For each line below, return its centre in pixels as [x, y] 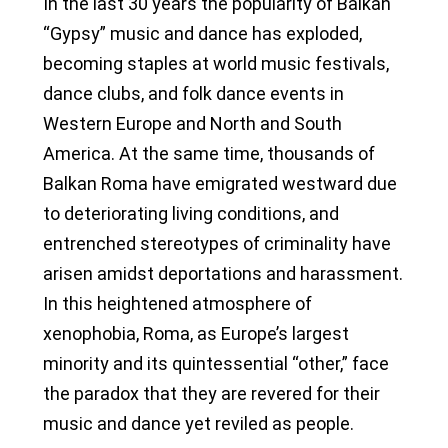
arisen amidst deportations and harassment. [223, 274]
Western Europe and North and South [192, 124]
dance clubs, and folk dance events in [193, 94]
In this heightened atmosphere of [177, 304]
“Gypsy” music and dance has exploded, [204, 34]
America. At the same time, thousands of [209, 154]
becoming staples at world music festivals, [216, 64]
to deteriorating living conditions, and [191, 214]
